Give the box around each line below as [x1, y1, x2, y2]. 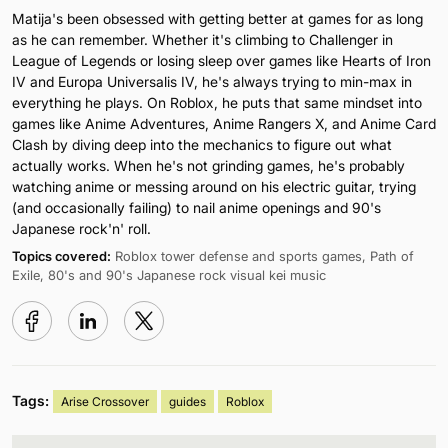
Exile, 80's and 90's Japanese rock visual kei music [12, 266, 326, 283]
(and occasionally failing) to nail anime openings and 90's [12, 198, 381, 216]
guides [169, 393, 206, 409]
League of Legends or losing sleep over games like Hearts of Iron [12, 51, 431, 69]
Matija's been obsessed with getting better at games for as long [12, 9, 423, 27]
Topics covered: [12, 247, 111, 264]
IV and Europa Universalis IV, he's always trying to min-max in [12, 72, 412, 90]
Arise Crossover [61, 393, 149, 409]
